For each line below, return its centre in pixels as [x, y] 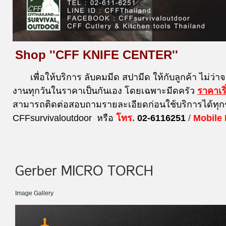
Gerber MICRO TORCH [84, 171]
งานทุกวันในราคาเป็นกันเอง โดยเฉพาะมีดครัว [105, 91]
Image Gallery [34, 193]
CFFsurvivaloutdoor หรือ [63, 118]
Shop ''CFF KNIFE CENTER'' [97, 54]
